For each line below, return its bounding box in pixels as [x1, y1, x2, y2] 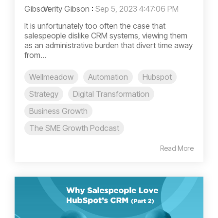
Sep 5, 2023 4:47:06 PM [95, 4, 179, 14]
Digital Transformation [73, 89, 149, 99]
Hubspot [143, 72, 172, 82]
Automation [88, 72, 128, 82]
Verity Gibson [41, 4, 90, 14]
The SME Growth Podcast [29, 123, 119, 133]
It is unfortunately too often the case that [24, 21, 165, 31]
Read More [160, 144, 194, 153]
